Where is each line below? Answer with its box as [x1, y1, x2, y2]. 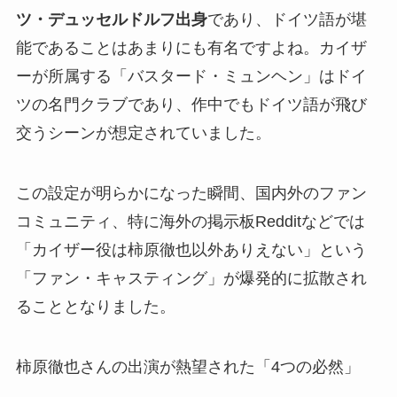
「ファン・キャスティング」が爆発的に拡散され [15, 269, 367, 287]
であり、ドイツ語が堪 [206, 11, 367, 28]
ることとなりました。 [15, 297, 175, 315]
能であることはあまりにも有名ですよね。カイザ [15, 39, 367, 57]
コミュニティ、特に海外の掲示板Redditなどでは [15, 212, 365, 230]
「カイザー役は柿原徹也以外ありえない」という [15, 240, 367, 259]
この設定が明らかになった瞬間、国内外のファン [15, 183, 367, 202]
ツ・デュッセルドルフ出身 [15, 11, 207, 28]
